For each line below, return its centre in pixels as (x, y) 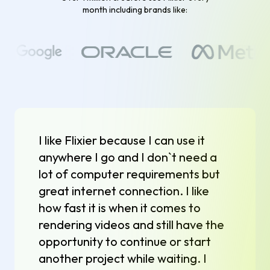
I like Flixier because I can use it (122, 140)
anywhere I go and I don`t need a (128, 157)
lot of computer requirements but (129, 174)
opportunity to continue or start (125, 242)
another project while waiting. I (123, 259)
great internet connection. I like (124, 191)
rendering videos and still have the (131, 225)
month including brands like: (135, 10)
